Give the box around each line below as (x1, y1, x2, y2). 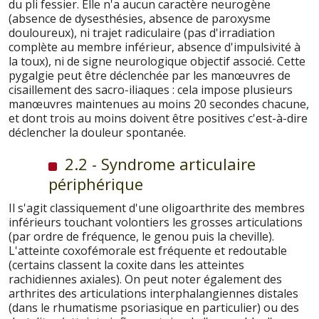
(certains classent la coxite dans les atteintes (9, 257, 244, 273)
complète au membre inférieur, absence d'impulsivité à (9, 39, 300, 55)
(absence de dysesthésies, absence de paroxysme (9, 11, 271, 26)
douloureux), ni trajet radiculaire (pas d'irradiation (9, 25, 275, 41)
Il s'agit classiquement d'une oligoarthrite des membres (9, 200, 305, 216)
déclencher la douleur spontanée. (9, 125, 186, 140)
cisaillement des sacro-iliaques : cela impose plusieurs (9, 82, 293, 98)
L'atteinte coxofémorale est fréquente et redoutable (9, 243, 287, 258)
